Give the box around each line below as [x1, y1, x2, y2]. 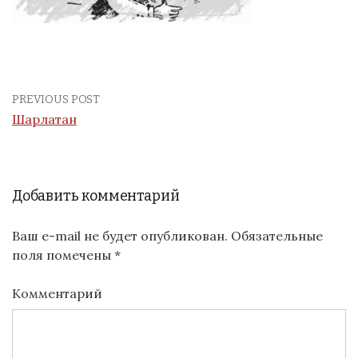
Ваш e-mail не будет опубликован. [12, 228, 228, 244]
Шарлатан [12, 111, 77, 127]
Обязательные [228, 228, 323, 244]
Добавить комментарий [12, 187, 180, 205]
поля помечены [12, 247, 114, 263]
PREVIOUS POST [12, 93, 101, 106]
